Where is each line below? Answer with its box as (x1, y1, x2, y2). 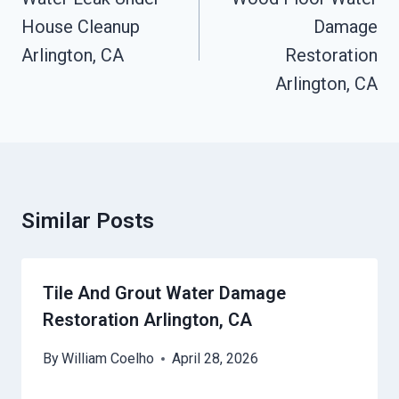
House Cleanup (21, 16, 140, 38)
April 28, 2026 (172, 350, 259, 368)
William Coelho (61, 350, 155, 368)
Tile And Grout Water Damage (43, 282, 286, 305)
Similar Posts (21, 208, 154, 234)
